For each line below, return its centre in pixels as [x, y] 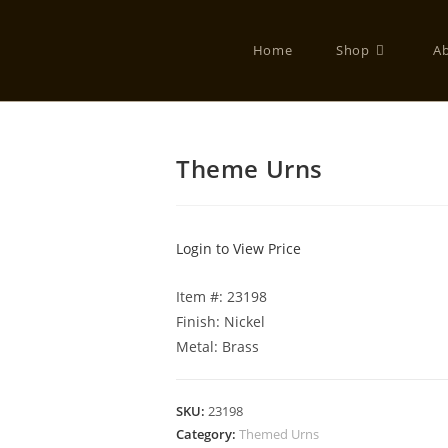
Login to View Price [238, 248]
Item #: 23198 [221, 296]
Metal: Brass [217, 346]
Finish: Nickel [220, 321]
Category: [207, 434]
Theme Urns [249, 168]
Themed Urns [279, 434]
